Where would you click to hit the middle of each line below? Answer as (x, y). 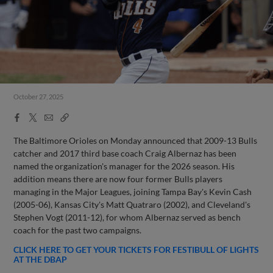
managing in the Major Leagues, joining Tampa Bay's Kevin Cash (133, 191)
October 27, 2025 (39, 97)
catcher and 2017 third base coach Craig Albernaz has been (125, 153)
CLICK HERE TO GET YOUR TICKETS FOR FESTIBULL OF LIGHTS (136, 249)
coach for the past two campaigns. (78, 230)
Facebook (32, 116)
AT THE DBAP (41, 259)
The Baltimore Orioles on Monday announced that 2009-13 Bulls (136, 140)
